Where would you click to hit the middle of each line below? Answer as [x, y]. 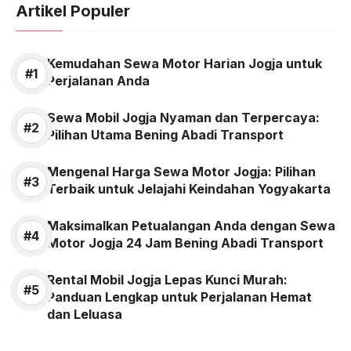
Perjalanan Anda [98, 81]
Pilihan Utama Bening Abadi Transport [165, 135]
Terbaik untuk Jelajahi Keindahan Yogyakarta [189, 189]
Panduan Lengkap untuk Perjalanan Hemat [179, 297]
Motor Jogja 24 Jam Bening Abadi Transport [185, 243]
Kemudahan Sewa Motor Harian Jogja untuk [185, 64]
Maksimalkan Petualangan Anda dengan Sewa [191, 226]
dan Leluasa [85, 315]
